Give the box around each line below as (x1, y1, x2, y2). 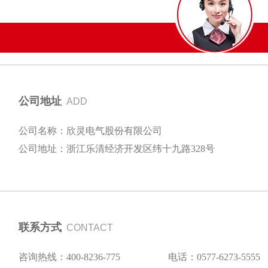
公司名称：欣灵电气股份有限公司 (19, 125, 162, 136)
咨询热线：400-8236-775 (19, 251, 120, 262)
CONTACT (66, 222, 113, 233)
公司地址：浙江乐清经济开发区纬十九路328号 (19, 143, 215, 154)
